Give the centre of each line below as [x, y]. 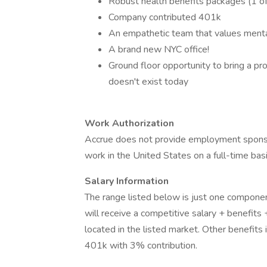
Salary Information [127, 181]
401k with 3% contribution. [141, 246]
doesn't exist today [148, 82]
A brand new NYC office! [159, 49]
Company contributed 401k [165, 17]
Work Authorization [129, 123]
